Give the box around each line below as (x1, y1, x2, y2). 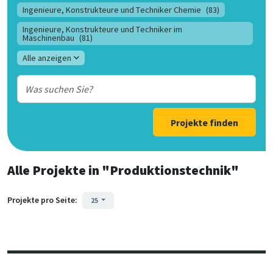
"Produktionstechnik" (99, 161, 239, 179)
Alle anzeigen (23, 52, 72, 63)
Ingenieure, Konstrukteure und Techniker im (23, 23, 183, 35)
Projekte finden (171, 116, 238, 129)
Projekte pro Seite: (7, 194, 77, 205)
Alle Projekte (7, 161, 86, 179)
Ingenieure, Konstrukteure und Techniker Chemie (23, 4, 202, 16)
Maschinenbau (23, 32, 75, 43)
